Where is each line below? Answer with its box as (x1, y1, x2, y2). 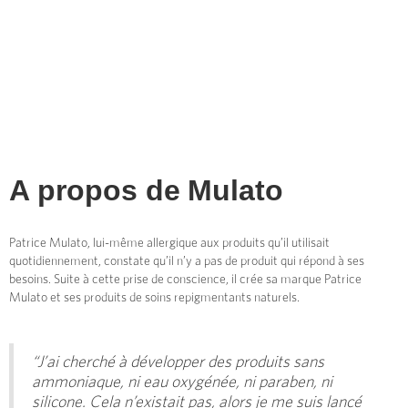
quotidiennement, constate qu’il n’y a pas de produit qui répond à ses (9, 255, 364, 269)
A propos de (9, 174, 180, 208)
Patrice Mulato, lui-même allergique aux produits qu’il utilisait (9, 237, 330, 250)
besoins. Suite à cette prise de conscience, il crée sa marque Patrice (9, 273, 362, 287)
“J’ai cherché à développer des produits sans (32, 354, 324, 372)
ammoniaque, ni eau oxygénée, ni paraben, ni (32, 374, 332, 392)
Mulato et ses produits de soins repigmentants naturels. (9, 291, 300, 305)
